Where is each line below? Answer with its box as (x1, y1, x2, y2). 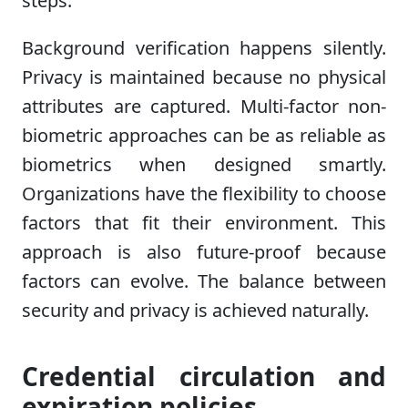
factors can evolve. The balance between (22, 268, 386, 293)
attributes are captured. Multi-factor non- (22, 93, 386, 118)
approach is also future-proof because (22, 239, 386, 264)
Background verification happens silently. (22, 35, 386, 60)
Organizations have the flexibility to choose (22, 180, 386, 206)
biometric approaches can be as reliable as (22, 122, 386, 148)
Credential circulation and (22, 358, 386, 393)
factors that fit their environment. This (22, 209, 386, 235)
